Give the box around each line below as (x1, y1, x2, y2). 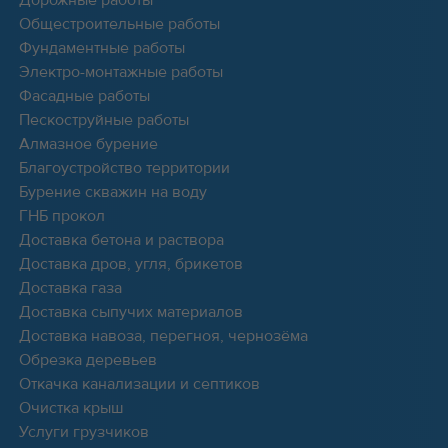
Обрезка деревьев (18, 349, 157, 370)
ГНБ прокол (18, 205, 105, 226)
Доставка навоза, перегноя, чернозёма (18, 325, 308, 346)
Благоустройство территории (18, 157, 230, 178)
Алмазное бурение (18, 133, 158, 154)
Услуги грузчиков (18, 421, 149, 442)
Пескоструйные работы (18, 109, 189, 130)
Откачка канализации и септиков (18, 373, 260, 394)
